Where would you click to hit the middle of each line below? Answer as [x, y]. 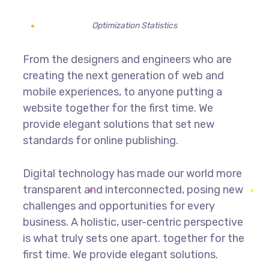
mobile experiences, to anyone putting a [122, 92]
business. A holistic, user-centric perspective [133, 222]
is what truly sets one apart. [92, 238]
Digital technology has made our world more [132, 174]
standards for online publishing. [100, 141]
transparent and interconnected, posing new [133, 190]
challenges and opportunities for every [119, 206]
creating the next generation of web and [123, 76]
